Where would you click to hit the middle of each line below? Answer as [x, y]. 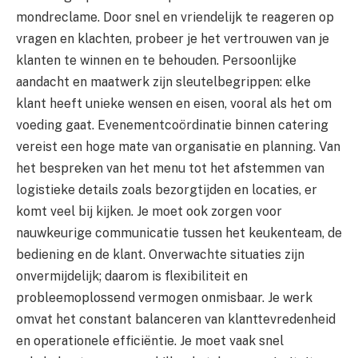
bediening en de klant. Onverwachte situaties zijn [160, 254]
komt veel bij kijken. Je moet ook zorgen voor [149, 211]
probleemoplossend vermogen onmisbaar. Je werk [164, 297]
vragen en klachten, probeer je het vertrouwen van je [173, 38]
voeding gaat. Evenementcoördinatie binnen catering [172, 125]
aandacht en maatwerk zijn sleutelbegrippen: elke [163, 82]
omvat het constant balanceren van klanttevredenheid [176, 319]
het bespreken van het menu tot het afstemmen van [170, 168]
